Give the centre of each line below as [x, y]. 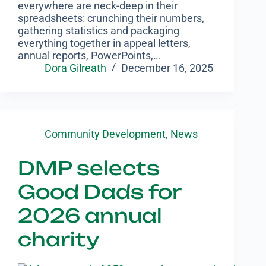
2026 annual [90, 215]
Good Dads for [99, 191]
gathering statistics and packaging [99, 30]
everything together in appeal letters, [104, 43]
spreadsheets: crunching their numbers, [111, 18]
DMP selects [89, 168]
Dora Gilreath [75, 68]
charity [59, 239]
